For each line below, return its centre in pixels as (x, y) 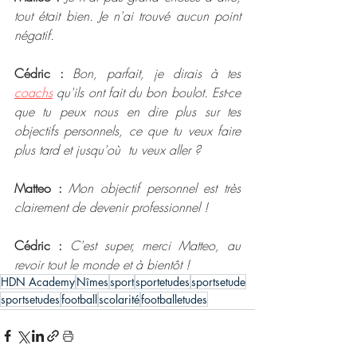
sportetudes (163, 281)
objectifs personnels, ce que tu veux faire (127, 130)
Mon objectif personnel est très (155, 188)
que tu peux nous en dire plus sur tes (127, 111)
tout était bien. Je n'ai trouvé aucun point (127, 16)
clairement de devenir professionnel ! (113, 207)
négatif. (34, 35)
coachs (33, 92)
